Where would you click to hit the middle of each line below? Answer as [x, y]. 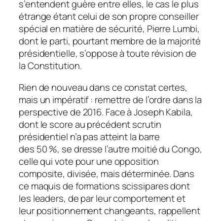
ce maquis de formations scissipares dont [104, 186]
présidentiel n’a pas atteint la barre [90, 136]
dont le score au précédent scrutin [90, 124]
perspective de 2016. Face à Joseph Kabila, [106, 112]
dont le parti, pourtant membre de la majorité [110, 41]
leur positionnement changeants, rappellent [110, 210]
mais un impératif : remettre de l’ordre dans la [110, 99]
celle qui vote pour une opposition [89, 161]
